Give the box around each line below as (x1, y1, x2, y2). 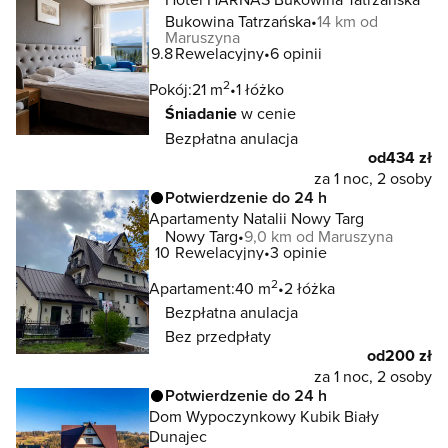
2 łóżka (284, 277, 335, 299)
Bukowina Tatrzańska (165, 10, 311, 32)
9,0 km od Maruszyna (244, 225, 393, 247)
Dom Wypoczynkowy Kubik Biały (149, 405, 379, 427)
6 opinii (270, 42, 322, 64)
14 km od (317, 10, 378, 32)
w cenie (237, 102, 296, 124)
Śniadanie (165, 102, 237, 125)
